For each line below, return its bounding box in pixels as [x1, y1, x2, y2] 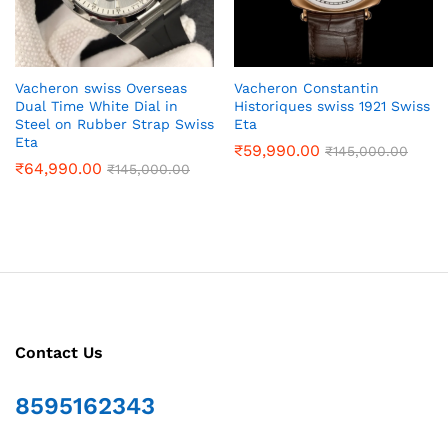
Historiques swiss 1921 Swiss [234, 98, 430, 115]
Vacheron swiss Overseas [15, 80, 187, 97]
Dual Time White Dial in [15, 98, 178, 115]
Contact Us [15, 343, 103, 363]
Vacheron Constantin [234, 80, 379, 97]
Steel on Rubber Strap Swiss [15, 116, 214, 133]
